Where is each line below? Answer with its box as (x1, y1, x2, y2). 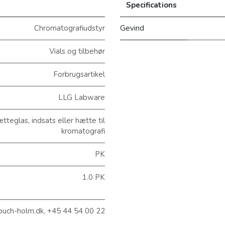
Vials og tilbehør (49, 46, 105, 56)
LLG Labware (58, 92, 105, 102)
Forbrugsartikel (53, 69, 105, 79)
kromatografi (61, 126, 105, 136)
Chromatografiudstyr (34, 23, 105, 33)
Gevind (120, 23, 144, 33)
